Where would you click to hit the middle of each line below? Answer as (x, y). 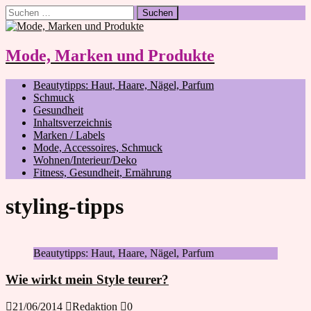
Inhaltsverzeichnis (73, 122)
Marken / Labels (69, 135)
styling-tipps (65, 207)
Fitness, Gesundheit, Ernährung (102, 172)
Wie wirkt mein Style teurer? (87, 280)
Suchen (21, 11)
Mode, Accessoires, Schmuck (98, 147)
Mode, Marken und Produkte (110, 55)
